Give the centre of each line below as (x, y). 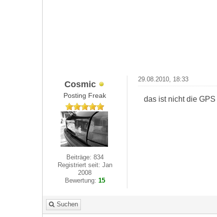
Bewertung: (81, 180)
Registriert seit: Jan (85, 165)
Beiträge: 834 (85, 157)
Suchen (67, 204)
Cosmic (80, 84)
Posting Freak (85, 95)
